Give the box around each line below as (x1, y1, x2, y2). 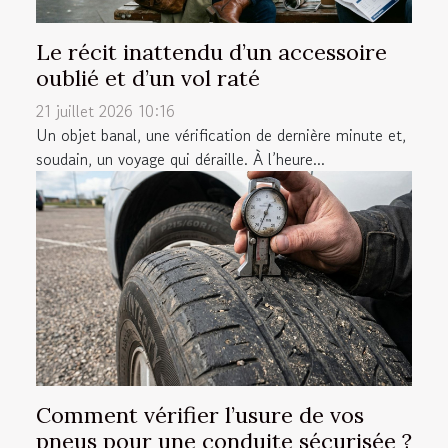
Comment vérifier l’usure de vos (36, 401, 364, 430)
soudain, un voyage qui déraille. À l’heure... (36, 147, 325, 172)
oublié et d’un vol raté (36, 64, 260, 93)
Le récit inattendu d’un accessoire (36, 38, 387, 67)
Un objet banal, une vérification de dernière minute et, (36, 123, 406, 148)
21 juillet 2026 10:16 (36, 99, 175, 124)
